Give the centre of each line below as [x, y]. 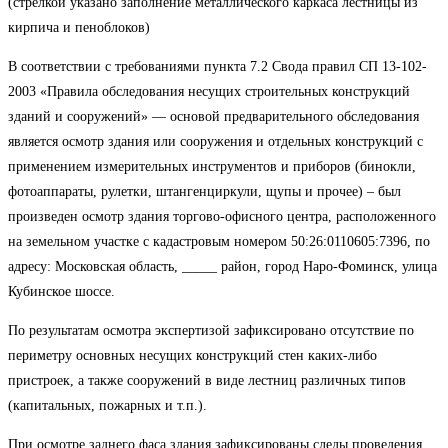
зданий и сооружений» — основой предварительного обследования [213, 116]
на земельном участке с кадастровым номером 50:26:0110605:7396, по [219, 241]
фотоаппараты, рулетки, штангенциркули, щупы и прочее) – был [204, 191]
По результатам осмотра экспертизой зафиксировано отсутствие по [211, 330]
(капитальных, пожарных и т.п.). [107, 405]
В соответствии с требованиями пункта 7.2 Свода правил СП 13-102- [217, 66]
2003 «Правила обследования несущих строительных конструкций [209, 91]
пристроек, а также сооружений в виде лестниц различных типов [207, 380]
